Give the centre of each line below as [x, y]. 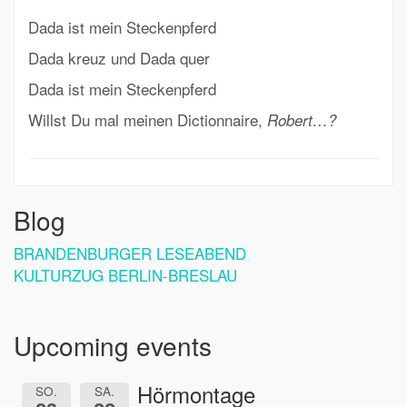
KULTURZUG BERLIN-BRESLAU [125, 275]
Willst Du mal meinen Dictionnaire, [148, 119]
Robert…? [304, 120]
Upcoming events [113, 345]
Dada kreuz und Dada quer [119, 58]
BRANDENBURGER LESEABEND [130, 253]
